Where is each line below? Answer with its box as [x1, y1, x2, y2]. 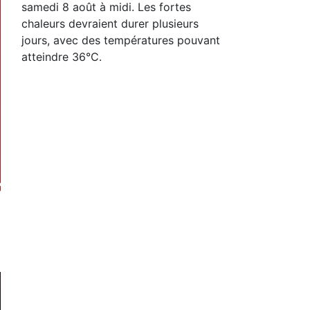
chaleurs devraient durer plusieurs [21, 16, 199, 30]
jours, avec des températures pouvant [21, 33, 220, 47]
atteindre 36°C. [21, 49, 102, 64]
